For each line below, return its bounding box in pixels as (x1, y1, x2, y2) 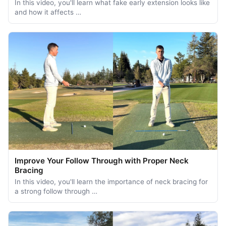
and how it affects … (15, 8, 81, 16)
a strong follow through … (15, 187, 97, 195)
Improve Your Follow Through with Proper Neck (15, 155, 189, 165)
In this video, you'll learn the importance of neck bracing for (15, 177, 208, 186)
